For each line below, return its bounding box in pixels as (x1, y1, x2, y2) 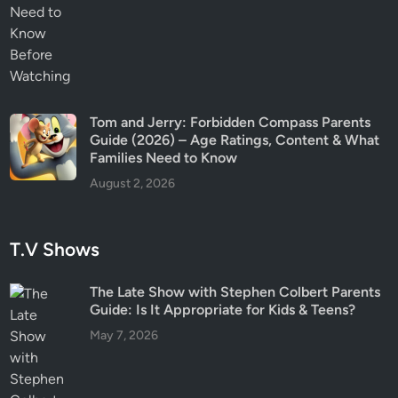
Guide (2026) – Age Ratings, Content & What (90, 131, 380, 148)
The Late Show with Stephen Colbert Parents (90, 283, 381, 300)
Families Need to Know (90, 149, 238, 166)
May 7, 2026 (90, 328, 159, 343)
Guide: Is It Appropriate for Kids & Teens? (90, 301, 356, 318)
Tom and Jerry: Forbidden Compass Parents (90, 114, 371, 131)
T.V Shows (10, 238, 100, 260)
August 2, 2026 (90, 176, 176, 191)
